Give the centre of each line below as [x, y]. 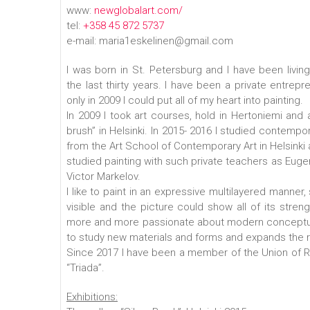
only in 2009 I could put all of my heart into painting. [185, 100]
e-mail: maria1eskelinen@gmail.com [150, 41]
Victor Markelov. [103, 176]
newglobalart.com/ [138, 10]
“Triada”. [85, 268]
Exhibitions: [92, 297]
